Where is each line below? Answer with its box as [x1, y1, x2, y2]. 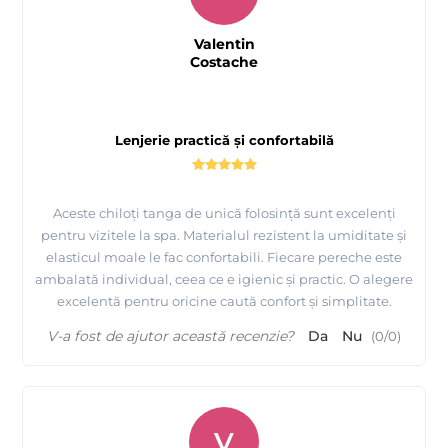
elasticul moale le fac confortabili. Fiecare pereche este [46, 249, 402, 266]
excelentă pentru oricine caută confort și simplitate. [56, 293, 392, 310]
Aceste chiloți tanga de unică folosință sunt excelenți [52, 205, 396, 222]
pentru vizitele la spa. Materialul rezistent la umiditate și [41, 227, 407, 244]
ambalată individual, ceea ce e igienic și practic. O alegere [35, 271, 413, 288]
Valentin [193, 35, 255, 54]
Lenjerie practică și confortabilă [114, 132, 334, 149]
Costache [190, 53, 258, 72]
